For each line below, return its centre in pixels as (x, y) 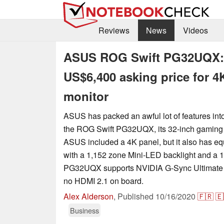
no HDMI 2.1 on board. (103, 180)
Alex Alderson (88, 196)
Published (136, 196)
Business (84, 210)
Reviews (114, 30)
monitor (86, 96)
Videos (195, 30)
